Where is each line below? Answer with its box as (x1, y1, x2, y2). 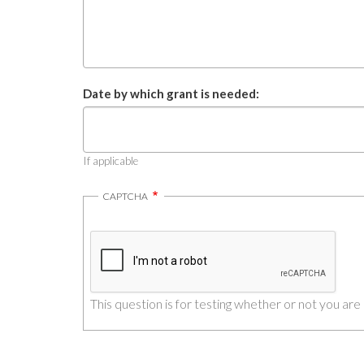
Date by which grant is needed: (83, 85, 259, 101)
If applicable (83, 154, 138, 167)
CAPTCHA (102, 189, 149, 202)
